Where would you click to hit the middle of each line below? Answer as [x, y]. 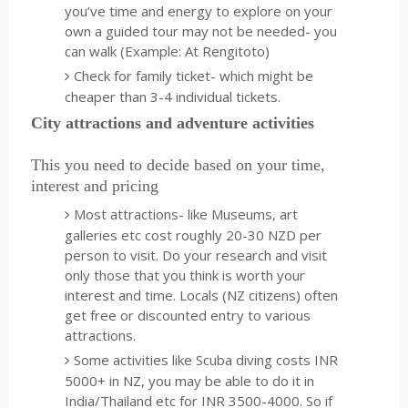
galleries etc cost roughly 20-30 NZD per [194, 235]
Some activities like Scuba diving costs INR [206, 359]
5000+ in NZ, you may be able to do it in [190, 380]
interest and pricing [94, 186]
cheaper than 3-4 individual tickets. [173, 96]
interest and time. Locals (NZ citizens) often [202, 295]
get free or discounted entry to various [188, 315]
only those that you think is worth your [185, 275]
